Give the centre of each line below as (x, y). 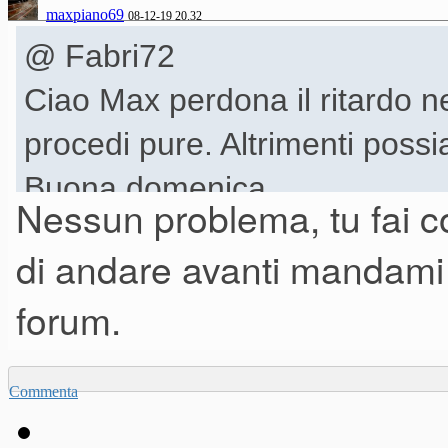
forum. (68, 319)
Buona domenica (145, 188)
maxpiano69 (85, 15)
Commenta (43, 392)
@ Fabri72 (99, 56)
